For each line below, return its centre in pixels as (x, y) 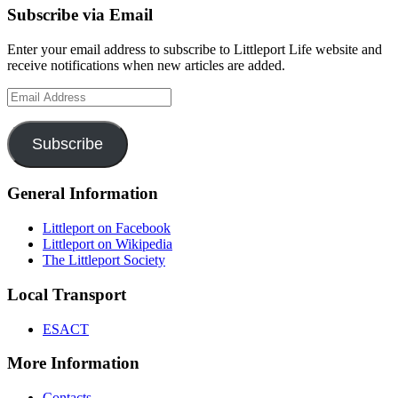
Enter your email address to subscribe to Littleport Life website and (195, 49)
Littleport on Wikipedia (107, 244)
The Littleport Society (104, 260)
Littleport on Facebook (107, 228)
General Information (83, 194)
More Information (73, 363)
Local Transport (67, 294)
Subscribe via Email (80, 14)
